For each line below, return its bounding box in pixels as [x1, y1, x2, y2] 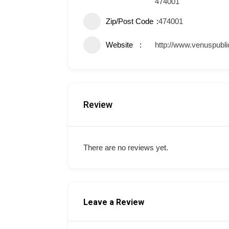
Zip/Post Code [106, 17, 153, 26]
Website [106, 40, 133, 49]
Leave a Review [83, 197, 144, 207]
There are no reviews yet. [83, 143, 168, 152]
